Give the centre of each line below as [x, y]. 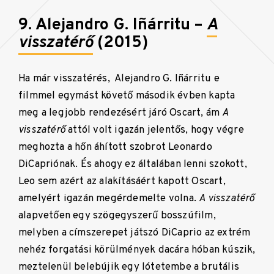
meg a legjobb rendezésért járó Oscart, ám [120, 113]
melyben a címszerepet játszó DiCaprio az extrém [135, 233]
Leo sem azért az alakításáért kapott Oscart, [122, 182]
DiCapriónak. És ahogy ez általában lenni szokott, [133, 165]
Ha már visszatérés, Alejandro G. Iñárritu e [119, 79]
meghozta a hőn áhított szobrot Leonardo [115, 147]
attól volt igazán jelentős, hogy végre [155, 130]
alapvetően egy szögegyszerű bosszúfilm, [117, 216]
